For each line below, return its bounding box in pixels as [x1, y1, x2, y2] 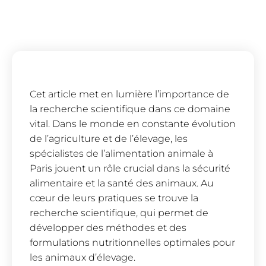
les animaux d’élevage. [30, 252, 135, 264]
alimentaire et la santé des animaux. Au [30, 178, 214, 189]
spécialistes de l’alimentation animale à [30, 148, 213, 160]
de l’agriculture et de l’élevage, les [30, 133, 188, 145]
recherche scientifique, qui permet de [30, 207, 208, 219]
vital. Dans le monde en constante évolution [30, 118, 236, 130]
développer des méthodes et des [30, 222, 186, 234]
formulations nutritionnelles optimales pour [30, 237, 235, 249]
